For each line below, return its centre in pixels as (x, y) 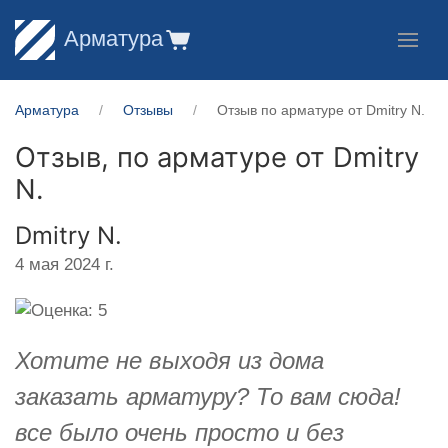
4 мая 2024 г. (64, 264)
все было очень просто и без (179, 432)
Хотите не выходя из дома (169, 360)
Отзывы (148, 110)
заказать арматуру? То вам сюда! (208, 396)
